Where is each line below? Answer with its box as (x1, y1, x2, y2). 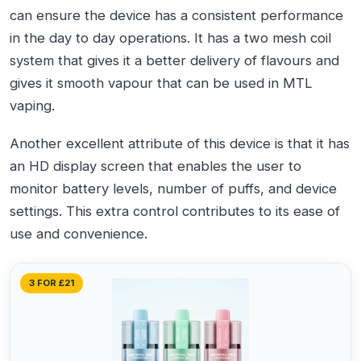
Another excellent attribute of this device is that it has (10, 135, 350, 151)
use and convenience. (10, 225, 147, 242)
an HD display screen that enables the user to (10, 157, 301, 174)
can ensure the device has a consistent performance (10, 6, 343, 23)
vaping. (10, 97, 55, 114)
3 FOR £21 (29, 276, 74, 288)
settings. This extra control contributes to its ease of (10, 202, 340, 219)
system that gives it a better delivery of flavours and (10, 52, 339, 68)
